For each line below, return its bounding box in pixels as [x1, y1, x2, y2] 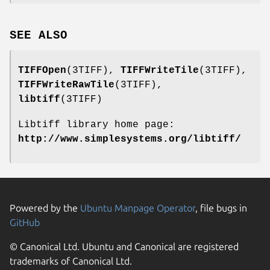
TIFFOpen [18, 64, 66, 76]
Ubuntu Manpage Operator [80, 202, 195, 213]
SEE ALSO [10, 28, 67, 42]
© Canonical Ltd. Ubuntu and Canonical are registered [10, 240, 239, 252]
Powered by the [10, 202, 80, 213]
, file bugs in [195, 202, 247, 213]
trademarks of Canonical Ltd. [10, 255, 132, 266]
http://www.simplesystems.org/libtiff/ [18, 133, 241, 145]
